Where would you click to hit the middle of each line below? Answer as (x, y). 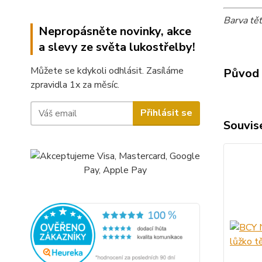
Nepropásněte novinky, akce (115, 31)
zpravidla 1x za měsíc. (75, 85)
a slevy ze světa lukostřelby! (117, 47)
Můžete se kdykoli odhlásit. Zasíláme (107, 70)
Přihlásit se (166, 113)
